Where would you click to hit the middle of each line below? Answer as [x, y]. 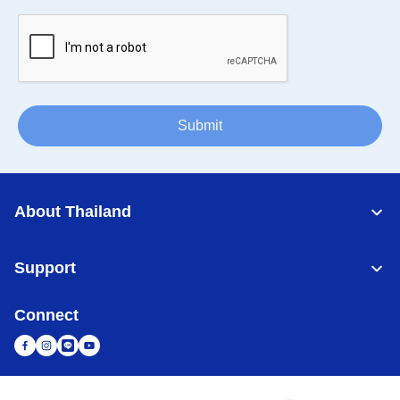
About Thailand [73, 212]
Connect [46, 315]
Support [45, 268]
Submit [200, 125]
